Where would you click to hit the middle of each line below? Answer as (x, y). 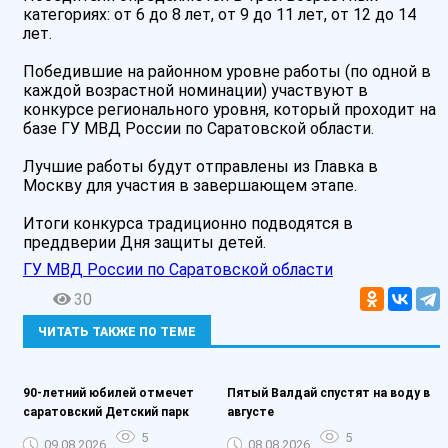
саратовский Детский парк (106, 412)
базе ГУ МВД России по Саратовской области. (198, 129)
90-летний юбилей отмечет (108, 393)
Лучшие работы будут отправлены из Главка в (200, 167)
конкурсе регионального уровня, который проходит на (229, 110)
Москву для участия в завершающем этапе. (190, 186)
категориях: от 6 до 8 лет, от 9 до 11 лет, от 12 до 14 (219, 15)
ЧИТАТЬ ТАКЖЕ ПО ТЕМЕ (117, 332)
